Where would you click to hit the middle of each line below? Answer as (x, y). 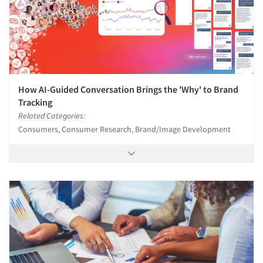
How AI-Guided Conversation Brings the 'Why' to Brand (128, 90)
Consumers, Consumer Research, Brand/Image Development (124, 129)
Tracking (35, 102)
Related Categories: (52, 116)
